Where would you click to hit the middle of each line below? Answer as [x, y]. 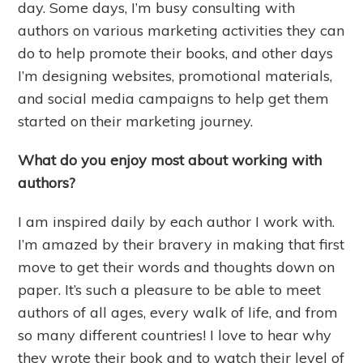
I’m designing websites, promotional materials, [175, 75]
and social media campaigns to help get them [174, 98]
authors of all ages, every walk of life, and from [178, 312]
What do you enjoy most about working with [170, 160]
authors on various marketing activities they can [181, 30]
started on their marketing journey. [138, 121]
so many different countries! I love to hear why [175, 335]
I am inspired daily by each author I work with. [177, 221]
